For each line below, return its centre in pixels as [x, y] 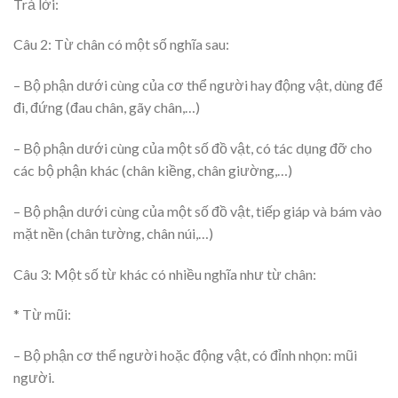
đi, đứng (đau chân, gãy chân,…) [107, 107]
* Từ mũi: [42, 314]
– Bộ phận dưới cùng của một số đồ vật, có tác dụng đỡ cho [193, 147]
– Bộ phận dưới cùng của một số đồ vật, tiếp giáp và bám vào [198, 211]
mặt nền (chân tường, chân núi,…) [113, 233]
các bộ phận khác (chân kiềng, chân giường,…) [153, 170]
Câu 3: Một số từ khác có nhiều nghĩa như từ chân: [165, 274]
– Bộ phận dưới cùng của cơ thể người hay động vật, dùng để [198, 85]
